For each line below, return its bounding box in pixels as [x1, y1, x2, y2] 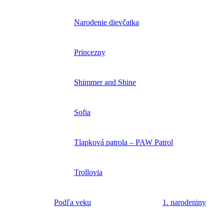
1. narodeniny [162, 198, 206, 207]
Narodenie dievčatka [74, 18, 139, 27]
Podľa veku [54, 198, 91, 207]
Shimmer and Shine [74, 78, 136, 87]
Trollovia [74, 168, 102, 177]
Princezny [74, 48, 105, 57]
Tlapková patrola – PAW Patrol [74, 138, 173, 147]
